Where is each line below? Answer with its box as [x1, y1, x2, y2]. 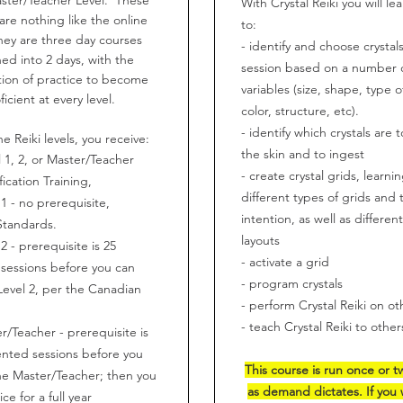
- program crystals [241, 274, 343, 291]
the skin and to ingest [241, 145, 364, 162]
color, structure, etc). [241, 102, 359, 119]
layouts [241, 231, 280, 248]
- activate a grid [241, 253, 329, 270]
